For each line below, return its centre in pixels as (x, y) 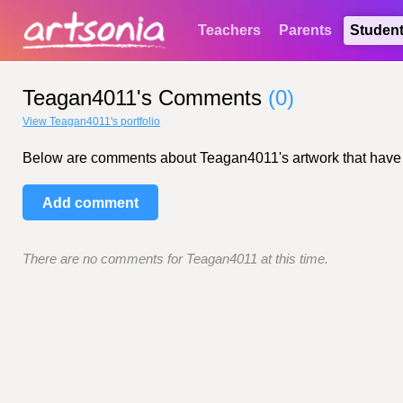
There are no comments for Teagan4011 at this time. (175, 259)
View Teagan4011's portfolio (91, 121)
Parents (305, 30)
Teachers (229, 30)
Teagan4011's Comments (145, 98)
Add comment (90, 203)
